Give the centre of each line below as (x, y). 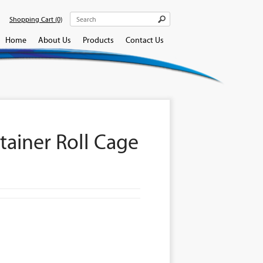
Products (98, 40)
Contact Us (145, 40)
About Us (55, 40)
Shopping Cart (32, 19)
